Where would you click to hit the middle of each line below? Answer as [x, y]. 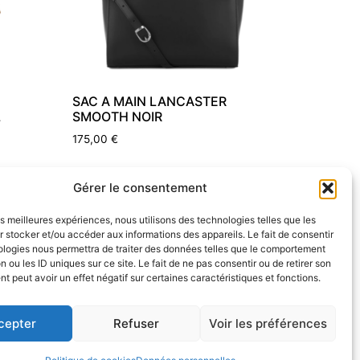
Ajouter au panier [125, 175]
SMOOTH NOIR [118, 117]
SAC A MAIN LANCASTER [150, 101]
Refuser [137, 323]
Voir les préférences [268, 323]
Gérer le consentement [141, 188]
